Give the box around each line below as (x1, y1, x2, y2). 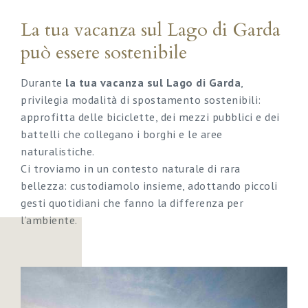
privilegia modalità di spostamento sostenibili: (21, 91, 261, 107)
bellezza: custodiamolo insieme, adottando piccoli (21, 177, 278, 192)
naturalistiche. (21, 143, 95, 158)
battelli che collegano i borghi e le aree (21, 126, 223, 141)
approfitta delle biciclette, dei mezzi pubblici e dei (21, 109, 280, 124)
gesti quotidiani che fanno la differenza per (21, 195, 243, 210)
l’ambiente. (21, 212, 78, 227)
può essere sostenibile (21, 40, 187, 66)
